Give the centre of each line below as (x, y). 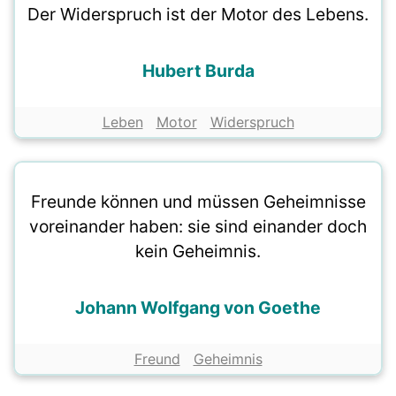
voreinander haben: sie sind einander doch (198, 227)
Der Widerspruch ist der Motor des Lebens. (198, 15)
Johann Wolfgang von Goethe (198, 308)
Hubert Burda (198, 71)
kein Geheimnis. (198, 251)
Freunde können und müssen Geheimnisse (198, 202)
